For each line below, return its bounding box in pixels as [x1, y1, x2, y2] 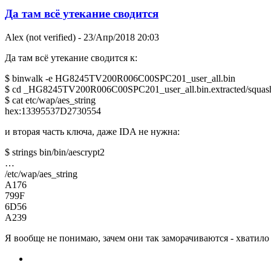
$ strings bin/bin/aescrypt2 [5, 146, 105, 157]
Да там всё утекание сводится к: [5, 52, 137, 63]
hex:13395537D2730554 [5, 105, 101, 116]
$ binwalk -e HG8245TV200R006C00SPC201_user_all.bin [5, 73, 235, 83]
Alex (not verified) [5, 31, 76, 42]
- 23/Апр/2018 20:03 [76, 31, 159, 42]
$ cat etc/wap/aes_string [5, 94, 96, 105]
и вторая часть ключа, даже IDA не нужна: [5, 126, 180, 137]
